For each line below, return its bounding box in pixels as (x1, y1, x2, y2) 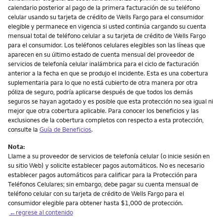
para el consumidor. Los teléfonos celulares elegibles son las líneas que (8, 40, 205, 49)
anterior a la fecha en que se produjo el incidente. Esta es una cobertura (8, 69, 208, 77)
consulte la (8, 125, 39, 133)
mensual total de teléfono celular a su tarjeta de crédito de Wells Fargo (8, 31, 206, 39)
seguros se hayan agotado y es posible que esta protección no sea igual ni (8, 97, 213, 105)
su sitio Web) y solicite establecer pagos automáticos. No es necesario (8, 161, 204, 169)
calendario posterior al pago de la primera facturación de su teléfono (8, 3, 200, 11)
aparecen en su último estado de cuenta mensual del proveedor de (8, 50, 194, 58)
